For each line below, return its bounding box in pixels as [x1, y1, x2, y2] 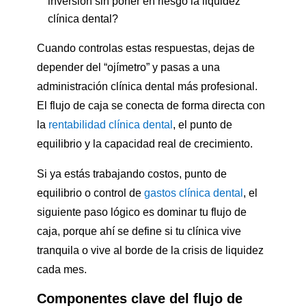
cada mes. [36, 264, 87, 276]
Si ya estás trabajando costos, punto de [36, 168, 227, 180]
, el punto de [172, 119, 232, 131]
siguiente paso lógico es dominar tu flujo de [36, 206, 247, 219]
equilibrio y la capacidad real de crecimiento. [36, 138, 253, 150]
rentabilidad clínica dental [48, 119, 173, 131]
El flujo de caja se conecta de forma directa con [36, 100, 265, 112]
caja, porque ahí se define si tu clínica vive [36, 225, 241, 238]
